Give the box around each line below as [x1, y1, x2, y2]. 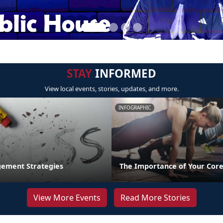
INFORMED [92, 66, 156, 81]
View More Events [33, 192, 101, 203]
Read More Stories [120, 192, 190, 203]
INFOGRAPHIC [118, 104, 151, 111]
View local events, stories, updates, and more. [44, 84, 179, 93]
